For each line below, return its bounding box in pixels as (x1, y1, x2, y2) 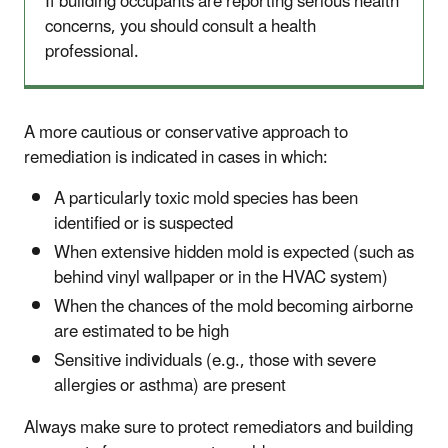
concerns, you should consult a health (45, 8, 316, 45)
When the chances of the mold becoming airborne (54, 289, 413, 326)
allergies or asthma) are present (54, 368, 286, 405)
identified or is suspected (54, 205, 233, 242)
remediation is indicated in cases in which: (24, 139, 328, 176)
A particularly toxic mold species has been (54, 180, 358, 217)
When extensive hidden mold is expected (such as (54, 234, 414, 271)
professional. (45, 33, 139, 70)
